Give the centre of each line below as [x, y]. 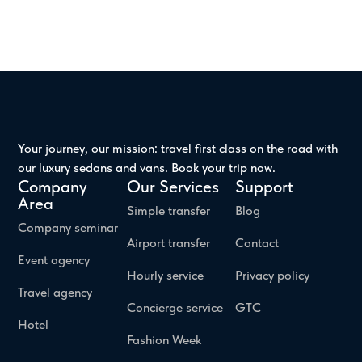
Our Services [173, 186]
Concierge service [175, 307]
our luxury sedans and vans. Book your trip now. [147, 168]
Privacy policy [273, 275]
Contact [257, 243]
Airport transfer [168, 243]
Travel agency [55, 292]
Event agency [54, 260]
